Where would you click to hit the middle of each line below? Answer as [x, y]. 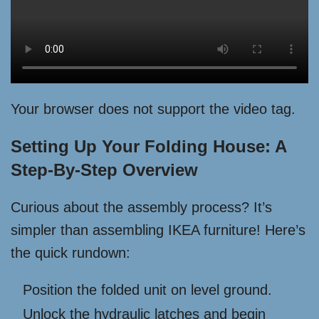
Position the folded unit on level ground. [147, 290]
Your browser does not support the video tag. [153, 109]
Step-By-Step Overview [104, 170]
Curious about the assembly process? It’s [141, 208]
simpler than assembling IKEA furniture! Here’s [158, 230]
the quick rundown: [70, 253]
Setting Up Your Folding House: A [148, 147]
